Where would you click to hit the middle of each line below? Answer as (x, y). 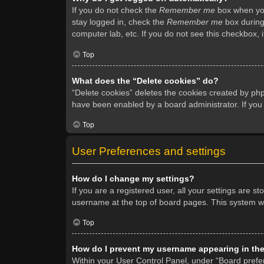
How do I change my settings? (133, 178)
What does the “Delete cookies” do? (145, 80)
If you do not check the (115, 10)
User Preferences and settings (149, 151)
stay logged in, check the (119, 22)
